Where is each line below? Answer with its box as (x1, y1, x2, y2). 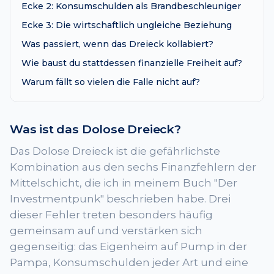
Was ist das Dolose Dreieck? (10, 122, 181, 137)
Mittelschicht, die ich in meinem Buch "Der (10, 176, 237, 189)
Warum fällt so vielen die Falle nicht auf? (21, 76, 200, 88)
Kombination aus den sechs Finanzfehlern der (10, 160, 256, 173)
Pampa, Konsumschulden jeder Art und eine (10, 256, 248, 268)
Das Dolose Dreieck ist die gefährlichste (10, 144, 220, 157)
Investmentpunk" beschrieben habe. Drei (10, 192, 231, 205)
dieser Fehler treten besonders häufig (10, 208, 213, 221)
